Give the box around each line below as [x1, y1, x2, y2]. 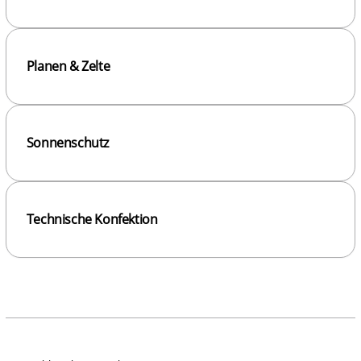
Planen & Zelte [26, 57, 110, 76]
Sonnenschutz [26, 134, 109, 152]
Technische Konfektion [26, 210, 158, 229]
